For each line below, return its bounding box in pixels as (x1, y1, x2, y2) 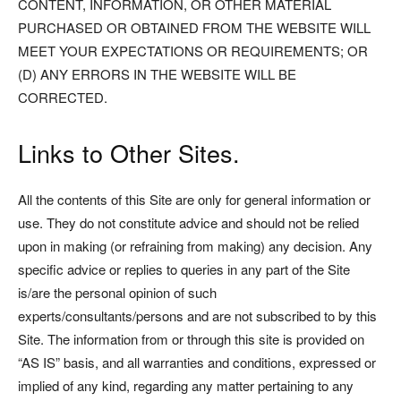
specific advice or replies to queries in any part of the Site (18, 260, 350, 278)
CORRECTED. (18, 88, 107, 107)
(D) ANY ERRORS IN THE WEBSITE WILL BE (18, 64, 296, 83)
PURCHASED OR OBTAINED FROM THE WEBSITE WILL (18, 18, 371, 37)
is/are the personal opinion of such (18, 283, 217, 302)
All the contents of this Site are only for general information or (18, 190, 371, 209)
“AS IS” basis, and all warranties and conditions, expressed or (18, 353, 376, 371)
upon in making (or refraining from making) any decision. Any (18, 236, 372, 255)
